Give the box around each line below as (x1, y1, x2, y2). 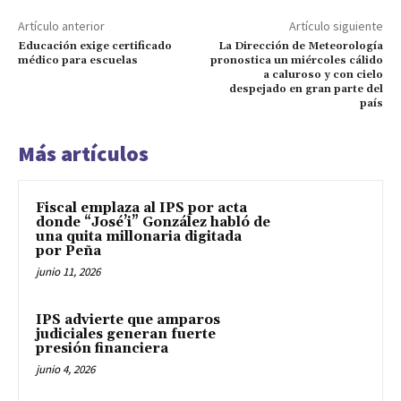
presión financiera (36, 340, 168, 358)
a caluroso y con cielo (262, 67, 383, 81)
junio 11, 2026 (36, 263, 100, 279)
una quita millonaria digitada (36, 227, 242, 245)
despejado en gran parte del (228, 81, 383, 96)
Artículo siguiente (288, 17, 383, 34)
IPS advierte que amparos (36, 311, 220, 329)
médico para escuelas (18, 53, 138, 67)
